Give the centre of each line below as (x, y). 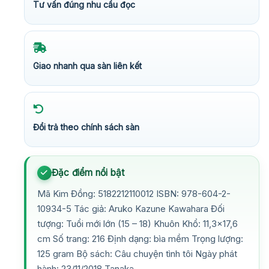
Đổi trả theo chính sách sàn (86, 127)
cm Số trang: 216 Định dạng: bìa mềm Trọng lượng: (140, 238)
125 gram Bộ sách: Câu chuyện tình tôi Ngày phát (137, 253)
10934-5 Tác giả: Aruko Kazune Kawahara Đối (131, 208)
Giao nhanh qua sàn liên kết (87, 65)
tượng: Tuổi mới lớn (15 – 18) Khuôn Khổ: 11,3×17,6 (138, 223)
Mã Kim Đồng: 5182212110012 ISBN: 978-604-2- (134, 193)
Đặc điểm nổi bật (88, 172)
